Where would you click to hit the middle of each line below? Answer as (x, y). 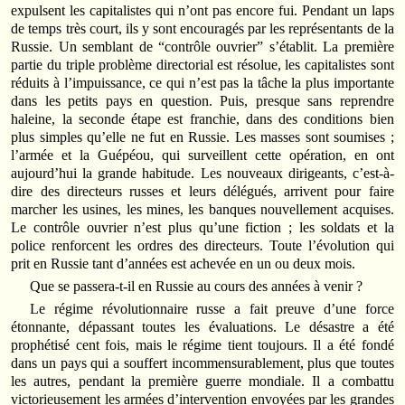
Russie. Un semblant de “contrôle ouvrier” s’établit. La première (202, 46)
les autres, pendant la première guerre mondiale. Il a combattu (202, 381)
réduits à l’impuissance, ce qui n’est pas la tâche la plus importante (202, 82)
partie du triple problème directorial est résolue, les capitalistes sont (202, 64)
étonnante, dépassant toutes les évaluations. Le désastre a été (202, 327)
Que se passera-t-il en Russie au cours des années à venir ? (197, 287)
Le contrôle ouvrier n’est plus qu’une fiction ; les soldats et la (202, 227)
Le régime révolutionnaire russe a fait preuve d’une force (212, 309)
